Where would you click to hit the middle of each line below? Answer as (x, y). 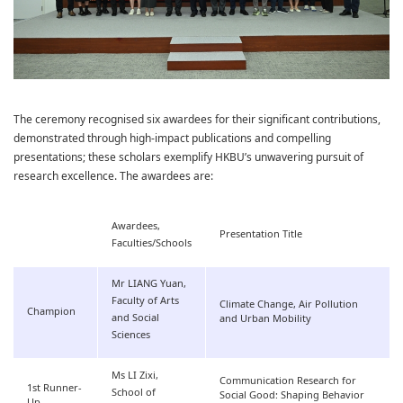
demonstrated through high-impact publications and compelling (172, 139)
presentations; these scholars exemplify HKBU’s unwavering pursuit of (188, 158)
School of (134, 393)
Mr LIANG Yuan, (149, 284)
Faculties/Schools (152, 244)
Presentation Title (261, 235)
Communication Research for (288, 381)
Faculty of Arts (145, 301)
